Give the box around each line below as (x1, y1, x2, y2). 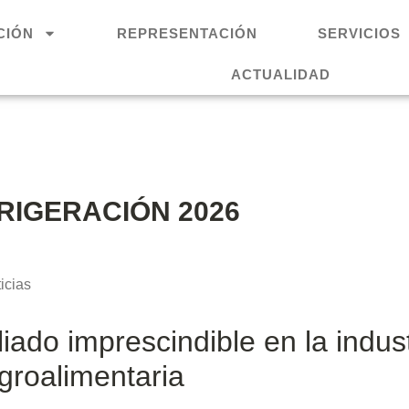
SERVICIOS (318, 26, 402, 41)
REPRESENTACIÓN (117, 26, 258, 41)
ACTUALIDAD (230, 67, 330, 82)
